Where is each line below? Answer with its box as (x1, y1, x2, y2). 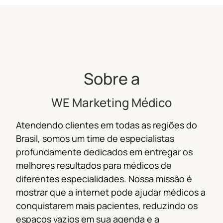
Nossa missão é (128, 173, 192, 185)
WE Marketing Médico (51, 94, 172, 111)
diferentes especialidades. (16, 173, 128, 185)
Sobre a (83, 68, 140, 90)
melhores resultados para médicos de (16, 159, 172, 172)
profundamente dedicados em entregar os (16, 146, 193, 158)
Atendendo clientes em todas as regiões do (16, 119, 197, 131)
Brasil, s (16, 132, 47, 145)
